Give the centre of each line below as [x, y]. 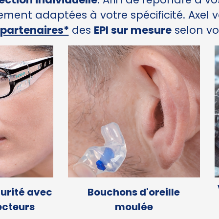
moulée [134, 207]
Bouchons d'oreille [134, 192]
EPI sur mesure [132, 30]
